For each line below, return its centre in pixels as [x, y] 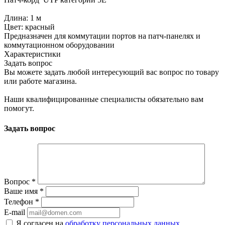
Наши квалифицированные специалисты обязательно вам [104, 99]
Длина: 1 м [23, 18]
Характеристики [32, 54]
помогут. [19, 108]
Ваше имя [22, 191]
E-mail [15, 212]
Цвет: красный [29, 27]
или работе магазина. [40, 81]
